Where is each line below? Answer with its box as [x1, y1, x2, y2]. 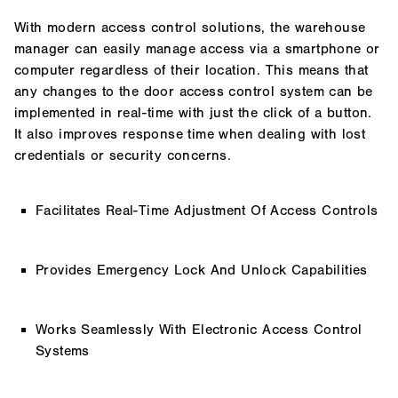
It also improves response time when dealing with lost [14, 126, 366, 142]
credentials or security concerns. [14, 147, 232, 163]
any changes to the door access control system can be [14, 84, 373, 99]
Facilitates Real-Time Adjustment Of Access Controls [36, 202, 378, 219]
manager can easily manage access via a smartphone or [14, 41, 380, 57]
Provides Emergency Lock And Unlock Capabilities [36, 261, 368, 278]
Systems [36, 342, 90, 359]
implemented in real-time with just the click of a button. [14, 105, 372, 121]
